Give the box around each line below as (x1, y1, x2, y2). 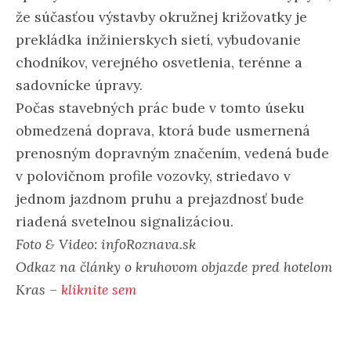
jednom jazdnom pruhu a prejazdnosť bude (16, 189, 304, 208)
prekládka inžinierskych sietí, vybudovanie (16, 30, 301, 49)
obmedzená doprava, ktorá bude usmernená (16, 121, 310, 139)
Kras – (16, 280, 61, 299)
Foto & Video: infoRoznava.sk (16, 234, 196, 253)
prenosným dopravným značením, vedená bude (16, 143, 329, 162)
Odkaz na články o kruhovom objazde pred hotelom (16, 257, 332, 276)
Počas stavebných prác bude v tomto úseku (16, 98, 305, 117)
